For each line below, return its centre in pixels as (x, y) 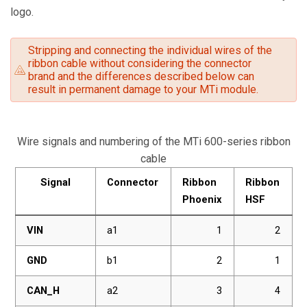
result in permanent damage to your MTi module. (143, 89)
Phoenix (202, 199)
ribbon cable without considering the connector (140, 63)
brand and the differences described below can (141, 76)
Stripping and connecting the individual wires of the (150, 50)
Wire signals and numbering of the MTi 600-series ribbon (153, 142)
